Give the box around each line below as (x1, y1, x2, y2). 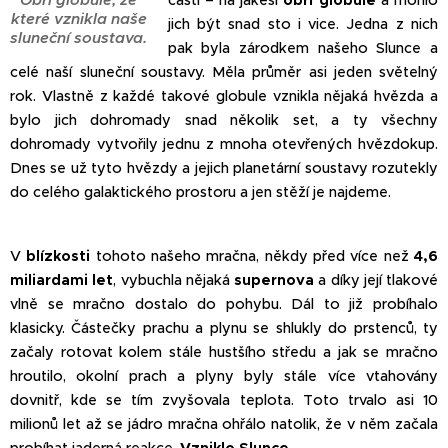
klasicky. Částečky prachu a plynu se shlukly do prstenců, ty (10, 319, 438, 338)
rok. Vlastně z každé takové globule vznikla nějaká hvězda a (10, 87, 438, 106)
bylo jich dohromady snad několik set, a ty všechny (10, 111, 438, 130)
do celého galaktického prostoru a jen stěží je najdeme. (10, 183, 395, 202)
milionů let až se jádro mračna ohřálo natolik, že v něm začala (10, 415, 438, 434)
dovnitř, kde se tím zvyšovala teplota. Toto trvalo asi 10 (10, 391, 438, 410)
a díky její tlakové (314, 271, 438, 290)
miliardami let (10, 271, 114, 290)
